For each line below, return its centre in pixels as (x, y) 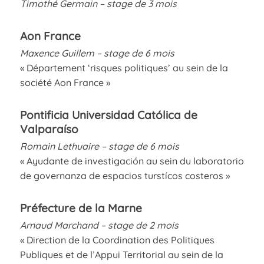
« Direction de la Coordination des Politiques (117, 240)
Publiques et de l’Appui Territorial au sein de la (121, 254)
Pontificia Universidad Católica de (108, 115)
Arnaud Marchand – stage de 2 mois (99, 225)
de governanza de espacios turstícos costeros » (125, 175)
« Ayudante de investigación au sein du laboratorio (132, 161)
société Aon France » (65, 82)
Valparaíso (49, 129)
